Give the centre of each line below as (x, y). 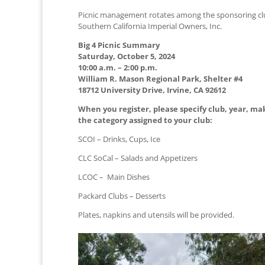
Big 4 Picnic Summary (119, 45)
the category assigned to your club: (145, 120)
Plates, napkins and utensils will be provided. (156, 214)
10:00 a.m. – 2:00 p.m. (118, 67)
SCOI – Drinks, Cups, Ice (119, 139)
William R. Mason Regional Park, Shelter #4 (160, 78)
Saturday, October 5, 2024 (127, 56)
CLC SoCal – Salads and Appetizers (138, 158)
